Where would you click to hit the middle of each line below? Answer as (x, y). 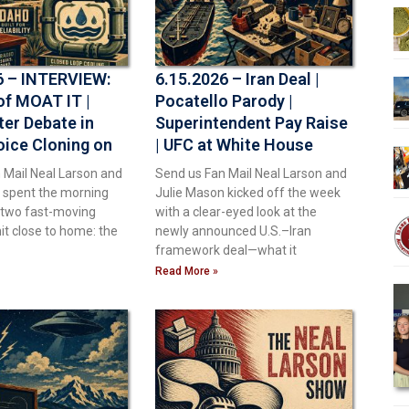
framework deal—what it (226, 250)
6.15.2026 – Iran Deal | (237, 79)
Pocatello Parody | (224, 100)
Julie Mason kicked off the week (248, 192)
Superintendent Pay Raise (252, 122)
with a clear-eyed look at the (236, 211)
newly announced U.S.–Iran (233, 231)
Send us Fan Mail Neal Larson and (251, 173)
